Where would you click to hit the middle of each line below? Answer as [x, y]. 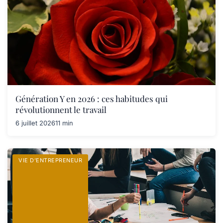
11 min [64, 123]
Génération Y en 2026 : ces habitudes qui [92, 99]
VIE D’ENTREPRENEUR [50, 160]
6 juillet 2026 [35, 123]
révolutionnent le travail [61, 110]
